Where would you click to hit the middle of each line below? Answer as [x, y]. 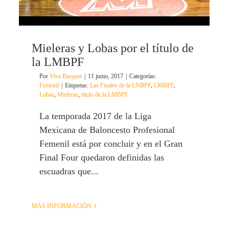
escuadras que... [69, 171]
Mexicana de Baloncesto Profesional [107, 130]
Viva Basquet [66, 76]
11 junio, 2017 [106, 76]
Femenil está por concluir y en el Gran [111, 144]
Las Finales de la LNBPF [120, 86]
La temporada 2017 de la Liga [95, 116]
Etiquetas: [77, 86]
